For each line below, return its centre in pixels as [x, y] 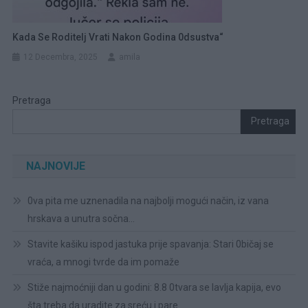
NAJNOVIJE [55, 166]
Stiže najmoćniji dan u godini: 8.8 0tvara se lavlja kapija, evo [154, 287]
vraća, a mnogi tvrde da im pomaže [103, 262]
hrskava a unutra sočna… [81, 218]
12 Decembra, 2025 [61, 57]
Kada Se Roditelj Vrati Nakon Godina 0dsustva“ [118, 37]
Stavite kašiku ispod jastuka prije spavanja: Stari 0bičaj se [150, 244]
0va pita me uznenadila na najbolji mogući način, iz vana [148, 200]
